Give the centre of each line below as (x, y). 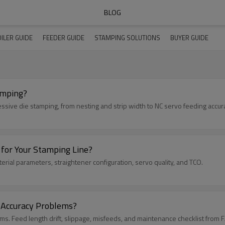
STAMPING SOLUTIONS (127, 38)
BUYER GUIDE (189, 38)
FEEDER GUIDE (64, 38)
